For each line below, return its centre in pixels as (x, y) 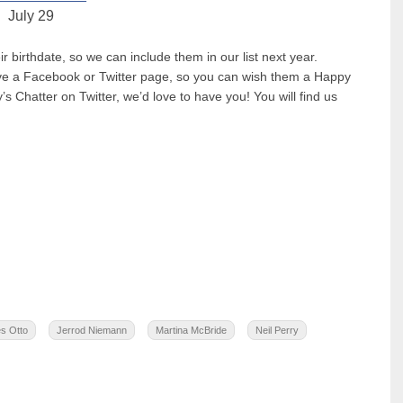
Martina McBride (191, 330)
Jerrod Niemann (92, 330)
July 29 (31, 16)
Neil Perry (277, 330)
